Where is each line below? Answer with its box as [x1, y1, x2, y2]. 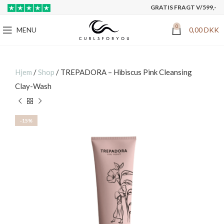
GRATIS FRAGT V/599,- [150, 3, 216, 11]
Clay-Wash [15, 81, 51, 90]
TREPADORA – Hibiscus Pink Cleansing [60, 67, 192, 76]
